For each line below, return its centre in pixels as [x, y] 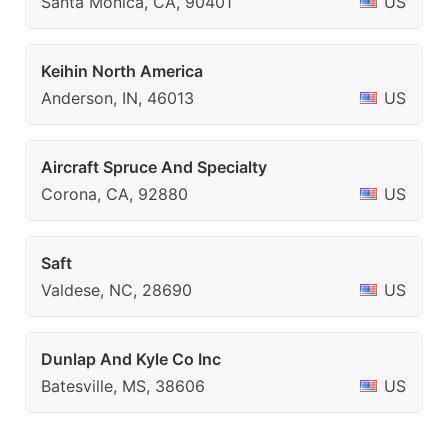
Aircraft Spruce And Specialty [154, 167]
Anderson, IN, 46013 [117, 98]
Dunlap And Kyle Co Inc [131, 359]
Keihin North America [122, 71]
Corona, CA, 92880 [114, 194]
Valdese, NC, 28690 [116, 290]
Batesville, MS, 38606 [123, 386]
